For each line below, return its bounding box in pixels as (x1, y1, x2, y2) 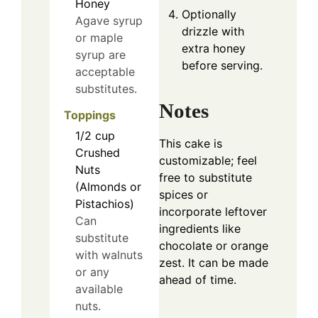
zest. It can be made (159, 256, 268, 270)
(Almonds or (75, 179, 141, 194)
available (75, 281, 123, 296)
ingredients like (159, 221, 241, 236)
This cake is (159, 136, 222, 151)
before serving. (182, 57, 263, 72)
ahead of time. (159, 273, 236, 287)
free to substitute (159, 170, 252, 185)
